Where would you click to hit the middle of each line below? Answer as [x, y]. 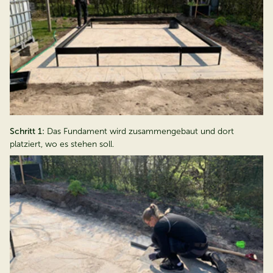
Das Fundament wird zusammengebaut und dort [139, 131]
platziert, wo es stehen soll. [62, 144]
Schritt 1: [27, 131]
